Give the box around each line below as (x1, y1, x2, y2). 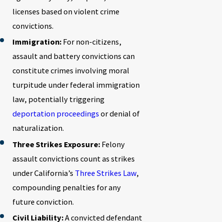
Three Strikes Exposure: (12, 139, 100, 149)
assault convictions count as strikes (12, 153, 135, 164)
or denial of (99, 109, 140, 119)
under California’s (12, 167, 75, 178)
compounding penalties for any (12, 182, 121, 192)
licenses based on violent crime (12, 6, 119, 17)
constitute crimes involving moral (12, 65, 129, 76)
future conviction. (12, 196, 74, 207)
